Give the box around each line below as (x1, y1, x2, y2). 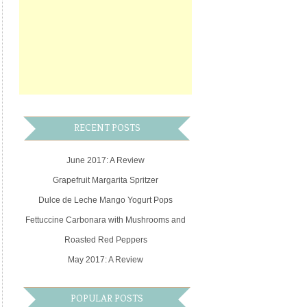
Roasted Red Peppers (64, 234, 147, 245)
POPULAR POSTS (71, 293, 144, 304)
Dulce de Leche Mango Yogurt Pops (38, 195, 173, 205)
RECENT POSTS (73, 122, 140, 133)
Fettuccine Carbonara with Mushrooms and (25, 214, 186, 225)
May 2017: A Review (68, 254, 144, 265)
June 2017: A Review (66, 155, 145, 165)
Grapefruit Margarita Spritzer (53, 175, 159, 185)
